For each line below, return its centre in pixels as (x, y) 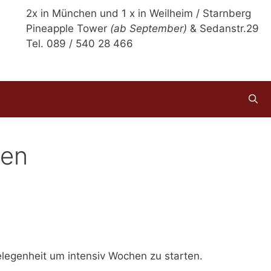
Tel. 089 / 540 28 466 (80, 44)
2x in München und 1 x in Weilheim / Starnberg (139, 13)
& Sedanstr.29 (223, 28)
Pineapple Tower (68, 28)
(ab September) (149, 28)
